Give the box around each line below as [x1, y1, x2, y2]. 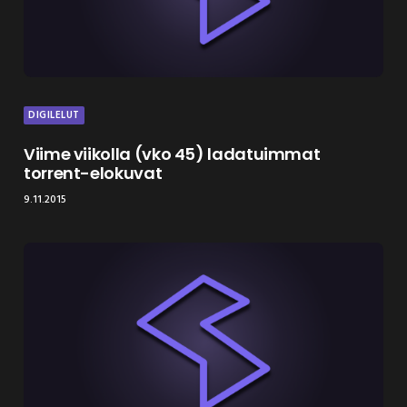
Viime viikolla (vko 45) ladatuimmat [24, 142, 321, 165]
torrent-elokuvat [24, 161, 163, 184]
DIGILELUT [28, 106, 80, 124]
